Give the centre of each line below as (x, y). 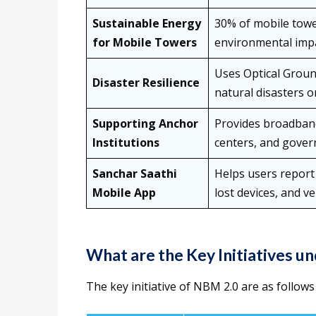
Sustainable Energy (147, 24)
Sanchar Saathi (135, 174)
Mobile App (124, 193)
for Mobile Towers (145, 43)
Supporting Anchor (145, 124)
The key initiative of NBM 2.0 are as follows (200, 287)
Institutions (126, 143)
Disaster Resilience (146, 83)
